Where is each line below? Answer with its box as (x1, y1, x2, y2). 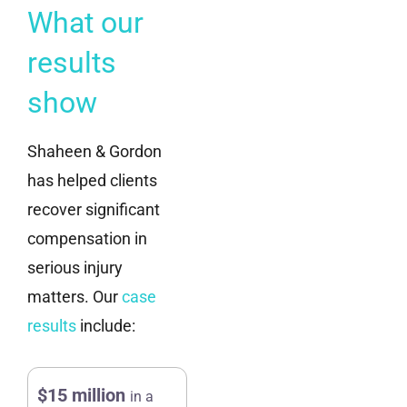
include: (76, 315, 135, 335)
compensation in (27, 228, 147, 248)
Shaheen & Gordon (27, 141, 162, 161)
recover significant (27, 199, 160, 219)
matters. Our (27, 286, 122, 306)
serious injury (27, 257, 123, 277)
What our (27, 5, 144, 40)
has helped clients (27, 170, 157, 190)
